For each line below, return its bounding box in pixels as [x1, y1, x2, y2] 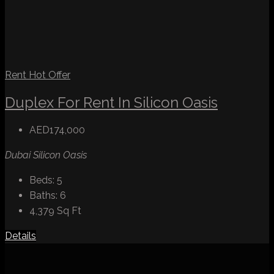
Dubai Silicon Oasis [5, 149, 87, 161]
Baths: [29, 189, 57, 201]
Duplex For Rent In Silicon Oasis [5, 93, 218, 111]
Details [5, 229, 36, 242]
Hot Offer [29, 68, 70, 81]
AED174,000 [29, 124, 85, 136]
